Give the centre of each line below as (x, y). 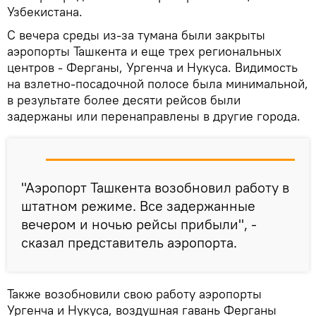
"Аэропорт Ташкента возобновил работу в (155, 187)
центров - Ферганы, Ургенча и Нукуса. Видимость (152, 67)
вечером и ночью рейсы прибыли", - (139, 224)
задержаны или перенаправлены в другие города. (154, 116)
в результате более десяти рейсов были (124, 99)
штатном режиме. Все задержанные (138, 205)
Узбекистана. (45, 11)
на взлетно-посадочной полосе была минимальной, (158, 83)
